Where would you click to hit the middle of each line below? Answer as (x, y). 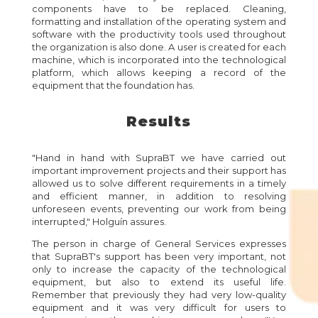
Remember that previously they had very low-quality (159, 295)
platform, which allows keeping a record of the (159, 72)
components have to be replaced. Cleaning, (159, 9)
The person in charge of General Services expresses (159, 243)
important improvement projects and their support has (159, 170)
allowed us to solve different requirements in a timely (159, 183)
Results (159, 121)
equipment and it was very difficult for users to (159, 307)
